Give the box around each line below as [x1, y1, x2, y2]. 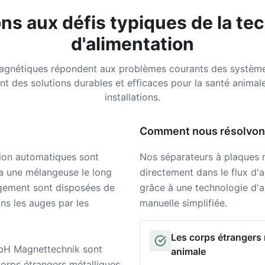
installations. [105, 91, 160, 103]
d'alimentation [71, 33, 194, 54]
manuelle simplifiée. [140, 197, 227, 209]
